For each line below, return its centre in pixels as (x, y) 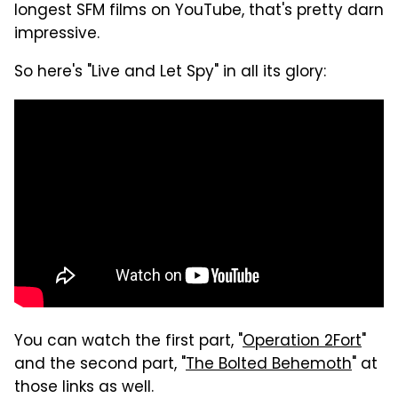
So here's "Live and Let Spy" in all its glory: (170, 73)
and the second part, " (100, 366)
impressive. (57, 35)
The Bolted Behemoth (269, 366)
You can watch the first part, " (128, 342)
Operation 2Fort (302, 342)
